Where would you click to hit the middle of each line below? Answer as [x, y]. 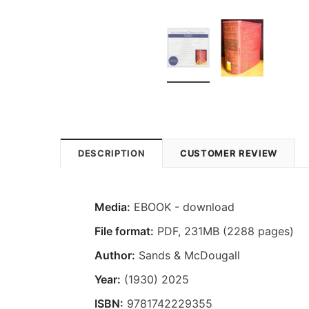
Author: [115, 255]
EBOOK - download [182, 207]
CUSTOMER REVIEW [229, 153]
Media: [112, 207]
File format [122, 231]
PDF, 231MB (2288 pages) [224, 231]
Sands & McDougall [188, 255]
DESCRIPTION [112, 153]
